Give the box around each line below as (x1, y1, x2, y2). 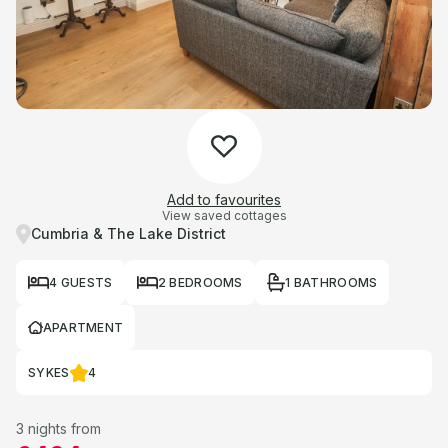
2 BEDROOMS (157, 274, 243, 290)
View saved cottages (161, 208, 287, 223)
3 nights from (16, 420, 101, 437)
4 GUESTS (49, 274, 113, 290)
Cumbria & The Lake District (30, 225, 226, 242)
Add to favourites (167, 191, 281, 208)
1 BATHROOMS (285, 274, 378, 290)
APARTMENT (42, 319, 124, 335)
